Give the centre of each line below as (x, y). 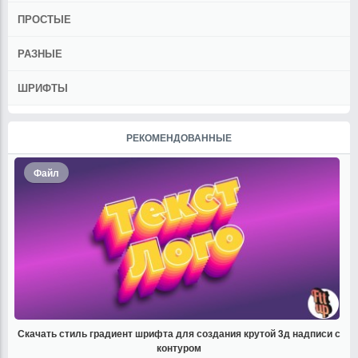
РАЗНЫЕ (40, 53)
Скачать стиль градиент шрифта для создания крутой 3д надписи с (179, 334)
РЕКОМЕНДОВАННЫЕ (179, 137)
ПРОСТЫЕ (44, 19)
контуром (179, 348)
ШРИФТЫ (43, 88)
